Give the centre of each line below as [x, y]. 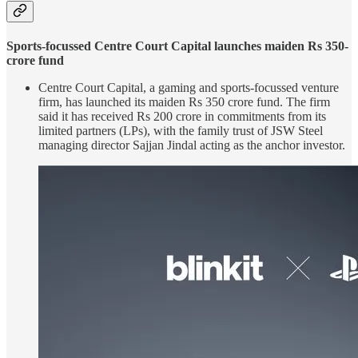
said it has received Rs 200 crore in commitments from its [182, 117]
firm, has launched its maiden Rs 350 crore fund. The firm [184, 102]
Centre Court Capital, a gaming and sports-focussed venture [189, 88]
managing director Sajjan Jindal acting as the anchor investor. [192, 145]
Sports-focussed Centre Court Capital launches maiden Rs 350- [177, 46]
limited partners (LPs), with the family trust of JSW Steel [181, 131]
